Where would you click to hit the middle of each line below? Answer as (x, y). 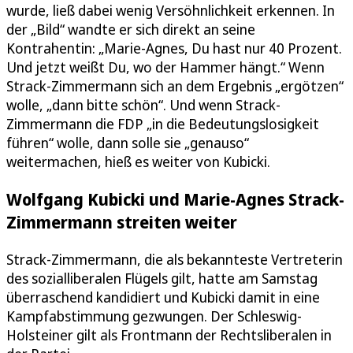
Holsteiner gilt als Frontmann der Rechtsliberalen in (169, 335)
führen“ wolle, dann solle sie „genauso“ (128, 143)
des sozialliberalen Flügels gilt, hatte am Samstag (162, 279)
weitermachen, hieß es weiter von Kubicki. (138, 162)
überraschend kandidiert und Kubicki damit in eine (163, 297)
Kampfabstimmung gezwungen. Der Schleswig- (154, 316)
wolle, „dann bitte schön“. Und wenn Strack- (143, 105)
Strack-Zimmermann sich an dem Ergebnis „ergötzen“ (175, 86)
